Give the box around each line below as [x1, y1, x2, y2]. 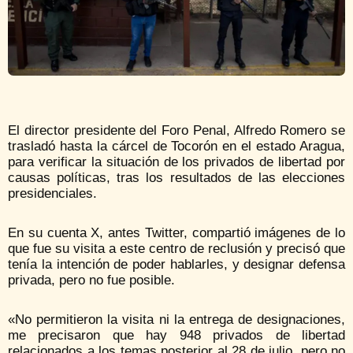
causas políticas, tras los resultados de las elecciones [8, 170, 345, 186]
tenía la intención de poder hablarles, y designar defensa [8, 257, 345, 273]
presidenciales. [8, 186, 97, 202]
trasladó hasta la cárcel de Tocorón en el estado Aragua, [8, 139, 345, 154]
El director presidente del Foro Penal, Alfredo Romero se [8, 123, 345, 139]
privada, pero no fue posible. [8, 273, 175, 288]
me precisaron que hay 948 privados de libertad [8, 328, 345, 344]
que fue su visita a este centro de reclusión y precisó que [8, 241, 345, 257]
